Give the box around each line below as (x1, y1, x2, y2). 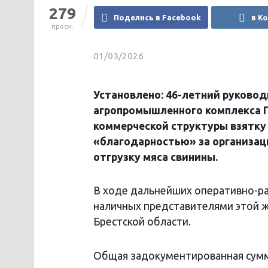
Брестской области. (93, 216, 191, 228)
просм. (51, 22, 74, 30)
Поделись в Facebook (114, 13, 201, 22)
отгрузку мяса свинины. (93, 151, 218, 163)
